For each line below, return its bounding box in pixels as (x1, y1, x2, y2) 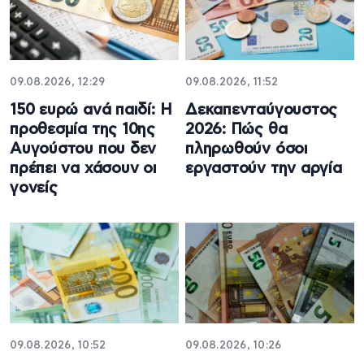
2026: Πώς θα (185, 122, 288, 138)
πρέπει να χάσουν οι (10, 161, 157, 177)
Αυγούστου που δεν (10, 141, 157, 158)
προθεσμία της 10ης (10, 122, 156, 138)
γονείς (10, 180, 58, 197)
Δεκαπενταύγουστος (185, 102, 338, 119)
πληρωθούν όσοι (185, 141, 308, 158)
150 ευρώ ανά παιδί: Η (10, 102, 172, 119)
